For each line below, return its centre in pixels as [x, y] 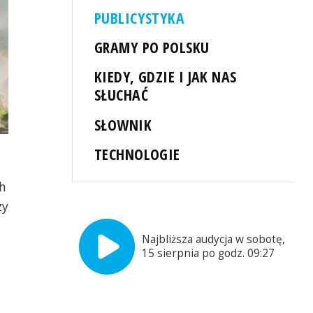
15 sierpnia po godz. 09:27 [209, 253]
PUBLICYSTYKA [140, 18]
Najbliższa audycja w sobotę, [214, 239]
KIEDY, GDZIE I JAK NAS [166, 77]
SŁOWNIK [123, 124]
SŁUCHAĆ [122, 95]
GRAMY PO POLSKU [152, 48]
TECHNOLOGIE [137, 154]
